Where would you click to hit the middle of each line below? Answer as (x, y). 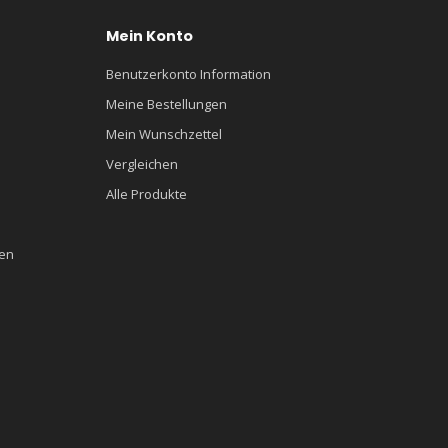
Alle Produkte (146, 193)
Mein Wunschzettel (164, 133)
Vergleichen (142, 163)
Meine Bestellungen (166, 103)
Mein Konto (149, 35)
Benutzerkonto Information (188, 73)
